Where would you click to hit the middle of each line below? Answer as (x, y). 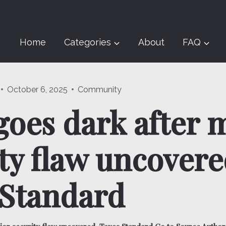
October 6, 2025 (38, 89)
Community (100, 89)
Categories (88, 42)
